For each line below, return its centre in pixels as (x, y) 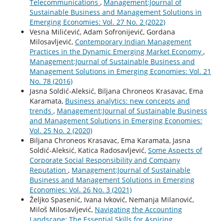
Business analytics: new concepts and (127, 101)
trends (41, 111)
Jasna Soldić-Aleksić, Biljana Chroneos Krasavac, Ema (116, 91)
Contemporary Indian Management (133, 42)
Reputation (49, 170)
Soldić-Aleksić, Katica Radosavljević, (89, 150)
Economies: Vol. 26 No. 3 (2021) (80, 190)
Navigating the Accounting (138, 210)
